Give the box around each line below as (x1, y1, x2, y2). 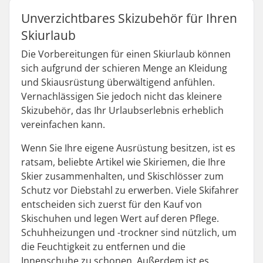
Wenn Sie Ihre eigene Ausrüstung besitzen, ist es (21, 141, 235, 154)
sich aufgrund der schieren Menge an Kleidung (21, 62, 227, 75)
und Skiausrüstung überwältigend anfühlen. (21, 76, 215, 89)
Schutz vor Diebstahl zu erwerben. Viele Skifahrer (21, 184, 239, 197)
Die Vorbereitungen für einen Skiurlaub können (21, 48, 231, 60)
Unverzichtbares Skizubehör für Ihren (21, 10, 237, 26)
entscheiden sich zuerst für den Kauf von (21, 198, 202, 211)
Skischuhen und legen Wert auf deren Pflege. (21, 212, 219, 225)
